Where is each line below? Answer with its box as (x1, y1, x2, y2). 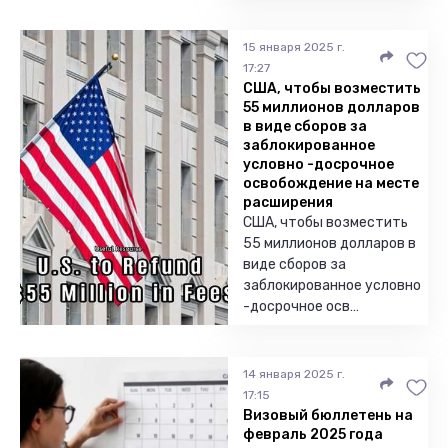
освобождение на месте (243, 175, 419, 192)
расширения (243, 194, 333, 211)
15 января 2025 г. (243, 40, 345, 54)
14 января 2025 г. (243, 367, 345, 381)
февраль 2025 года (243, 426, 383, 443)
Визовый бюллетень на (243, 407, 413, 424)
